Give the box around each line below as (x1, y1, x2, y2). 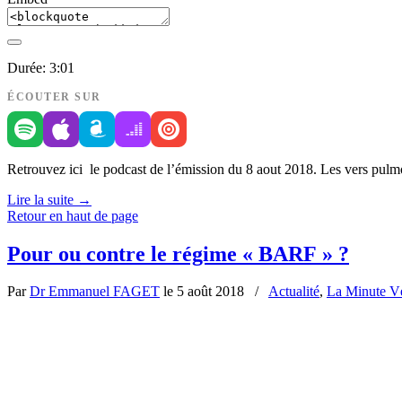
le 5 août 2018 (160, 284, 248, 300)
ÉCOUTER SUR (7, 90, 101, 103)
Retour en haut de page (7, 207, 138, 223)
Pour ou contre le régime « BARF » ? (7, 241, 349, 266)
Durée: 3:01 (7, 59, 74, 75)
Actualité (268, 284, 319, 300)
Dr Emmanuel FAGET (30, 284, 160, 300)
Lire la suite (7, 191, 74, 207)
